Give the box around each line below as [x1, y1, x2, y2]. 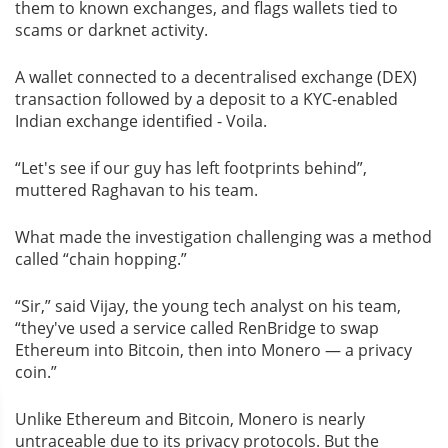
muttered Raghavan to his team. [15, 178, 258, 201]
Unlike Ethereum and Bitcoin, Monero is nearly [15, 407, 365, 430]
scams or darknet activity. [15, 18, 208, 41]
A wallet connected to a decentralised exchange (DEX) [15, 65, 417, 88]
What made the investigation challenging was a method [15, 225, 432, 248]
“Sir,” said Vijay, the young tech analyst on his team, [15, 294, 401, 317]
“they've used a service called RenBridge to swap [15, 316, 379, 339]
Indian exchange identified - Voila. [15, 109, 267, 132]
